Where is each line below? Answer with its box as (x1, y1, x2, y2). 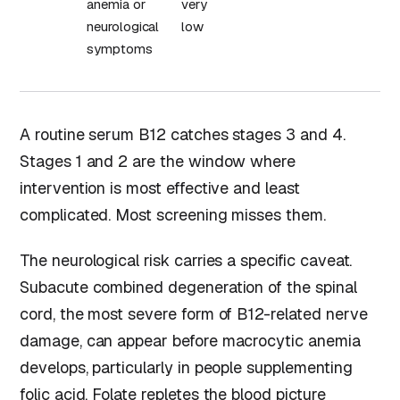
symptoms (87, 40, 153, 58)
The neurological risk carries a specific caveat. (20, 250, 353, 271)
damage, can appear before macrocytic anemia (20, 330, 361, 352)
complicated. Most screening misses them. (20, 204, 326, 225)
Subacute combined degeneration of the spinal (20, 277, 357, 298)
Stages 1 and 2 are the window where (20, 150, 296, 171)
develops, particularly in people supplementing (20, 357, 353, 379)
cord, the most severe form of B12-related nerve (20, 304, 368, 325)
